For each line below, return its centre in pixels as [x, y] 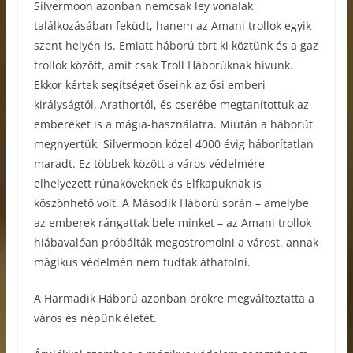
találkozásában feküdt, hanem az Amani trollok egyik [172, 26]
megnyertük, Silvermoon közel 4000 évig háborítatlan [173, 144]
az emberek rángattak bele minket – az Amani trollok [172, 223]
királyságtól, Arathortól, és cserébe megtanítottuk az [171, 105]
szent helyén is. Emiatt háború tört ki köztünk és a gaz [176, 46]
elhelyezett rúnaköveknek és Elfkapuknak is [147, 184]
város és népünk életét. [95, 318]
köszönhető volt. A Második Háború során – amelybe [171, 203]
